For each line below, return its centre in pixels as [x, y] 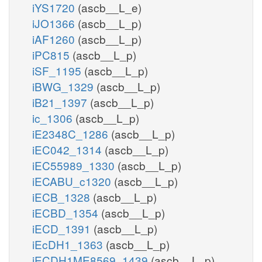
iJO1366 [55, 23]
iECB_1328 [63, 196]
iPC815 [52, 54]
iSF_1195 [58, 70]
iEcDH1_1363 [69, 244]
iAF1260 [55, 39]
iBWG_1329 [64, 86]
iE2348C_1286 [72, 133]
